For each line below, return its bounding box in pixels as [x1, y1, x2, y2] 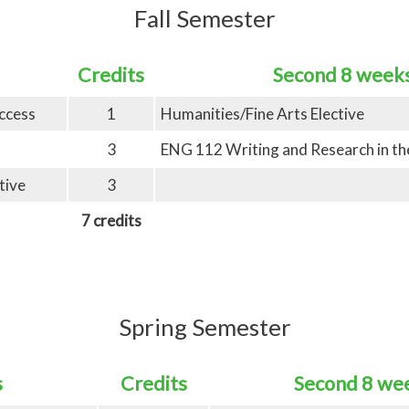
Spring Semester [118, 311, 291, 341]
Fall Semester [133, 3, 276, 33]
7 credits [80, 210, 142, 230]
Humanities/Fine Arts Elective [161, 103, 364, 123]
